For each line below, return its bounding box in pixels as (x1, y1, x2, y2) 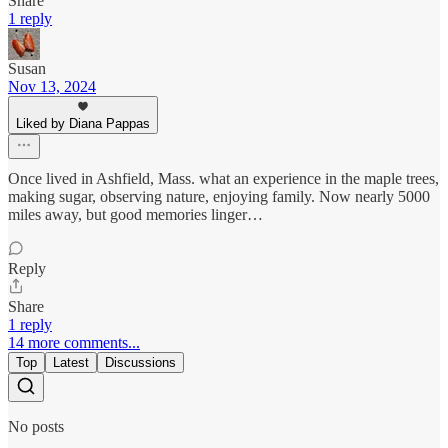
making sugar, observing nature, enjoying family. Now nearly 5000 (8, 188, 430, 206)
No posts (8, 418, 64, 436)
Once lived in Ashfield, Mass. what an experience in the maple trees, (8, 170, 439, 188)
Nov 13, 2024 (8, 78, 96, 96)
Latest (53, 355, 89, 371)
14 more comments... (8, 334, 140, 352)
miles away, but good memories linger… (8, 206, 263, 224)
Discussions (105, 355, 176, 371)
